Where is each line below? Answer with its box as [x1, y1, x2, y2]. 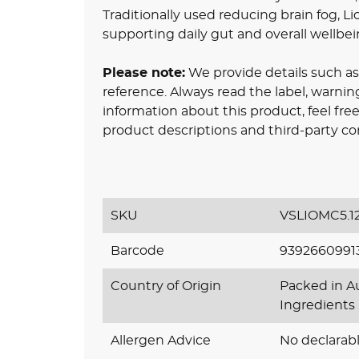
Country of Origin [110, 279, 221, 292]
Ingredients [280, 298, 356, 312]
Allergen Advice [110, 333, 211, 347]
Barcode [110, 244, 164, 257]
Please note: [102, 66, 185, 79]
